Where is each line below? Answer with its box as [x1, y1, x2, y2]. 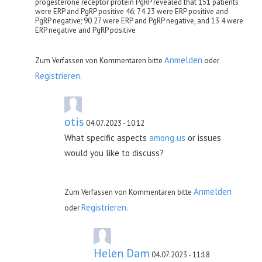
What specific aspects [64, 132, 149, 143]
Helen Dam [94, 245, 150, 261]
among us [149, 132, 185, 143]
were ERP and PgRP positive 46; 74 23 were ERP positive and [35, 6, 228, 16]
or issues [185, 132, 221, 143]
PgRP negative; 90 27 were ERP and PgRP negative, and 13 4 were [35, 15, 243, 26]
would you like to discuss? [64, 147, 164, 158]
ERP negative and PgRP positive [35, 25, 136, 35]
